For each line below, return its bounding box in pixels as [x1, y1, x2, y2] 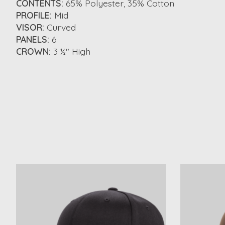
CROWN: [16, 46, 51, 57]
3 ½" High [53, 46, 90, 57]
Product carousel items [16, 164, 109, 176]
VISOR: [16, 22, 44, 33]
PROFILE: [16, 10, 52, 21]
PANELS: [16, 34, 49, 45]
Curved [47, 22, 76, 33]
